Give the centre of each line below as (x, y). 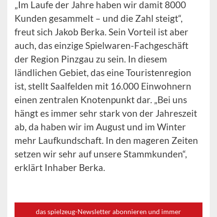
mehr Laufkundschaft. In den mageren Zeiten (106, 140)
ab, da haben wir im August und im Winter (100, 127)
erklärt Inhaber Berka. (60, 168)
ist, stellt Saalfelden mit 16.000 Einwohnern (103, 86)
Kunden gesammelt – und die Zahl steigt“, (99, 18)
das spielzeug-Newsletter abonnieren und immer (108, 212)
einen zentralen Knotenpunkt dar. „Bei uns (101, 100)
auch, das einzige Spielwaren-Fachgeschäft (101, 46)
